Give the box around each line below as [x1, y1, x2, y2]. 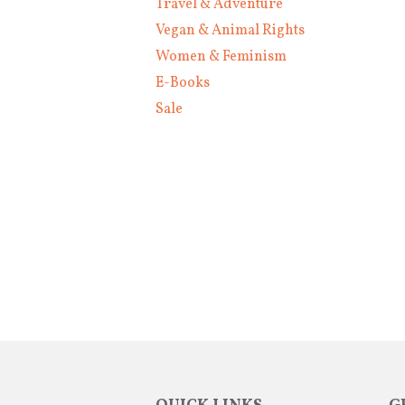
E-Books [155, 72, 210, 93]
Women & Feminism [155, 46, 287, 67]
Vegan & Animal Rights [155, 20, 305, 41]
